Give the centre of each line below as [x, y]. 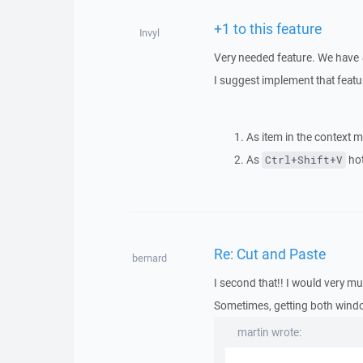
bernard [150, 258]
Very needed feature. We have [287, 58]
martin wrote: [269, 332]
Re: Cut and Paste [269, 253]
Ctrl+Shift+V [303, 160]
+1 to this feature [267, 28]
